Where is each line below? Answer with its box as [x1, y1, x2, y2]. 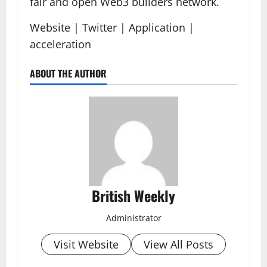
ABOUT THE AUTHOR [30, 66, 107, 80]
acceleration [30, 37, 91, 51]
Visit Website [54, 237, 119, 252]
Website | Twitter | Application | [30, 20, 194, 35]
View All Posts [144, 237, 213, 252]
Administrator [105, 212, 162, 223]
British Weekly [92, 185, 175, 206]
